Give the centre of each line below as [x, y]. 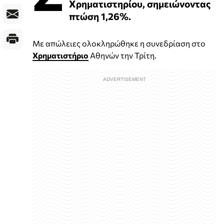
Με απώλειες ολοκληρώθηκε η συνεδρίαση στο [119, 43]
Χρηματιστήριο [60, 55]
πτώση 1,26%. [100, 16]
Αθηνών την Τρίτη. [122, 55]
